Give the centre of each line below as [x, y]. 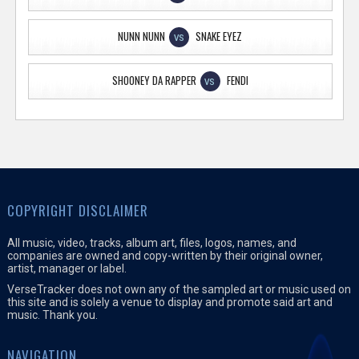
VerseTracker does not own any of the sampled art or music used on [179, 289]
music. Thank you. [52, 315]
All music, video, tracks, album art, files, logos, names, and [151, 242]
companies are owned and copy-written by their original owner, [165, 255]
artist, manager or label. [67, 268]
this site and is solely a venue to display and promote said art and [169, 302]
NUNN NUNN [142, 36]
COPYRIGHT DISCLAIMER [77, 210]
